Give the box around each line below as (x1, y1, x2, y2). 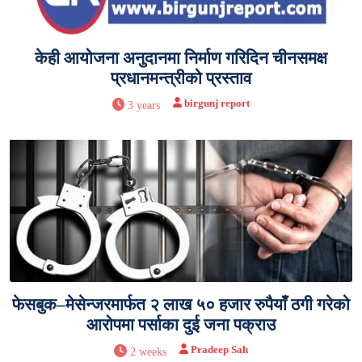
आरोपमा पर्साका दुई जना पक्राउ (86, 314, 276, 335)
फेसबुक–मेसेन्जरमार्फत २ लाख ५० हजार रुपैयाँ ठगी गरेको (12, 294, 350, 314)
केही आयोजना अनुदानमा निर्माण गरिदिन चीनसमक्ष (35, 48, 327, 68)
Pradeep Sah (190, 343, 248, 356)
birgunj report (184, 96, 250, 109)
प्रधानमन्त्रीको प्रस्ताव (111, 68, 251, 88)
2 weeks (129, 345, 166, 358)
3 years (128, 99, 161, 112)
